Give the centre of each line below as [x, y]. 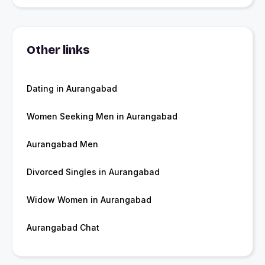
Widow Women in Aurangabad [89, 200]
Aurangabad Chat [63, 228]
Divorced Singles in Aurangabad [93, 172]
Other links [58, 50]
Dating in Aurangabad [72, 89]
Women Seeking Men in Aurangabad [102, 117]
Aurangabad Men [62, 144]
